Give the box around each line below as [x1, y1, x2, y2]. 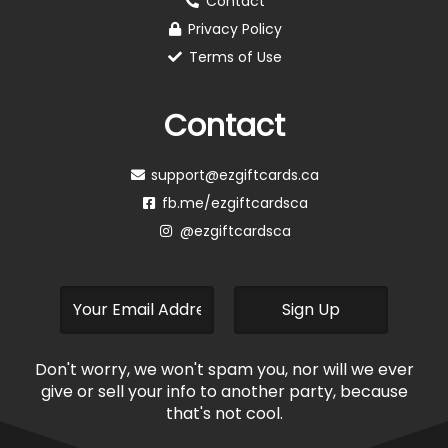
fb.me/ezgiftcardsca [162, 193, 309, 213]
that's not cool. [165, 402, 283, 425]
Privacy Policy [188, 19, 283, 39]
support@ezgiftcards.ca [151, 165, 320, 185]
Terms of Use [188, 47, 282, 67]
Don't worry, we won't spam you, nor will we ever [34, 358, 414, 381]
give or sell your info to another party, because [40, 380, 408, 403]
